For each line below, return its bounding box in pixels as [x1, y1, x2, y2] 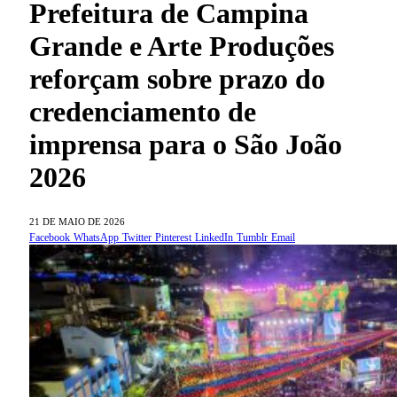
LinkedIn [195, 230, 233, 244]
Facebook [29, 230, 70, 244]
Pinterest [155, 230, 191, 244]
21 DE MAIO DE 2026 [29, 215, 125, 227]
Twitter [122, 230, 152, 244]
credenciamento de [29, 95, 256, 128]
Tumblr [237, 230, 268, 244]
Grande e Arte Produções [29, 29, 334, 62]
